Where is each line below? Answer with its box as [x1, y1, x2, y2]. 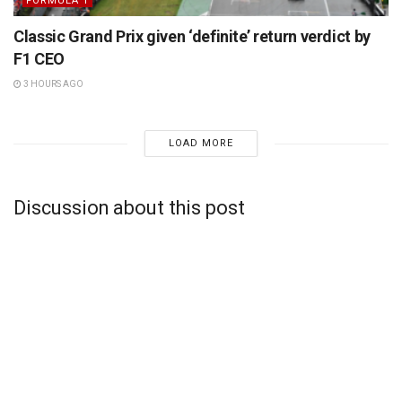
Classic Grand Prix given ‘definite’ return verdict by [13, 27, 371, 47]
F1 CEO [13, 49, 65, 69]
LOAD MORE [168, 137, 233, 150]
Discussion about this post [13, 197, 245, 220]
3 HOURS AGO [22, 79, 83, 90]
